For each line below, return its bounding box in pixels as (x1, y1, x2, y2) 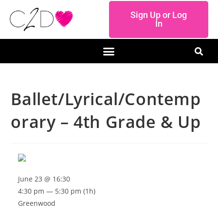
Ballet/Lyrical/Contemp (11, 88, 201, 110)
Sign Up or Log (130, 10, 187, 20)
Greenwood (18, 199, 56, 208)
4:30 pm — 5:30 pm (18, 186, 82, 196)
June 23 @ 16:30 (18, 174, 71, 183)
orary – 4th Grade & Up (11, 110, 201, 133)
